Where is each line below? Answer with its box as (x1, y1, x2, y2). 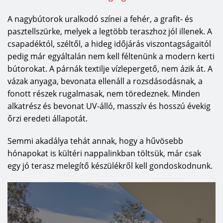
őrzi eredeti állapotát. (7, 113, 88, 124)
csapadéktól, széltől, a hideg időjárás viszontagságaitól (7, 38, 211, 50)
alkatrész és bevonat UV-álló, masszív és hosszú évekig (7, 101, 211, 112)
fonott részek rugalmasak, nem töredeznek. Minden (7, 88, 200, 100)
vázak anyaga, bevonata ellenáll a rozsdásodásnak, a (7, 76, 203, 87)
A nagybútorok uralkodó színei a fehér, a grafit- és (7, 13, 193, 25)
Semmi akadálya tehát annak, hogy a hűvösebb (7, 135, 183, 147)
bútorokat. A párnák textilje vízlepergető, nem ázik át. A (7, 63, 213, 75)
